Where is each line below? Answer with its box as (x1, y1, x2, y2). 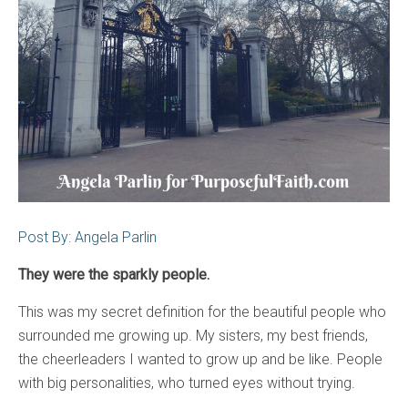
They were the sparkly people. (18, 266, 209, 283)
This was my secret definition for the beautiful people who (18, 303, 386, 321)
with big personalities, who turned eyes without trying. (18, 374, 355, 392)
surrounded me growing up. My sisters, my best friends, (18, 327, 368, 344)
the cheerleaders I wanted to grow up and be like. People (18, 351, 382, 368)
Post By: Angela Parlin (18, 229, 157, 246)
